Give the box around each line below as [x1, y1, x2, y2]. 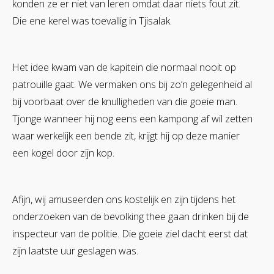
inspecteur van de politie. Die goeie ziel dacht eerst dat [12, 226, 248, 240]
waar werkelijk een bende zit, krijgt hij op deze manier [12, 128, 240, 143]
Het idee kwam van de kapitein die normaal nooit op [12, 60, 236, 74]
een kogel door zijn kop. [12, 146, 114, 160]
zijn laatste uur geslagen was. [12, 243, 138, 257]
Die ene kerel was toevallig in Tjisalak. [12, 13, 172, 28]
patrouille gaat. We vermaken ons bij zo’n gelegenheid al [12, 77, 252, 91]
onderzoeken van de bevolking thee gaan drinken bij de [12, 209, 249, 223]
